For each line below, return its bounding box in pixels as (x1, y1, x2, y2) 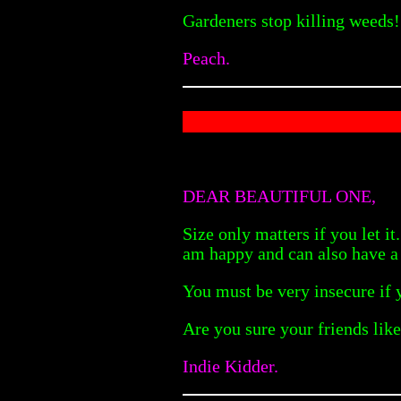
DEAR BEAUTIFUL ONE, (183, 185, 376, 206)
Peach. (183, 47, 230, 68)
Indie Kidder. (183, 355, 278, 376)
